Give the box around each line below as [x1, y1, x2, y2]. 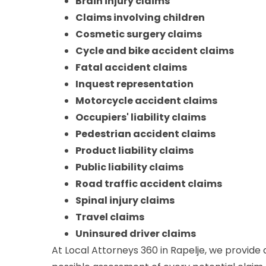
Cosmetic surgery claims [75, 27, 202, 41]
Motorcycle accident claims [75, 93, 217, 107]
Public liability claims [75, 160, 183, 174]
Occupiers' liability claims [75, 110, 206, 124]
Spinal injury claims [75, 193, 175, 207]
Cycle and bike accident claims [75, 43, 234, 58]
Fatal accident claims [75, 60, 187, 74]
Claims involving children [75, 10, 205, 24]
